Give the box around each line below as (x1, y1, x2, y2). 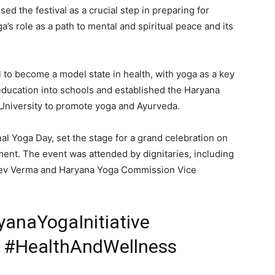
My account (117, 47, 168, 58)
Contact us (117, 10, 165, 21)
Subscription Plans (117, 28, 197, 39)
